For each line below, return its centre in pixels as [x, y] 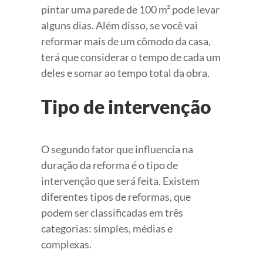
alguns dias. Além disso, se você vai [119, 25]
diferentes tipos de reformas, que [116, 196]
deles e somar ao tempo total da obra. [125, 73]
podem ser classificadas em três [112, 212]
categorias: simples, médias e [107, 228]
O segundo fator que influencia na [117, 149]
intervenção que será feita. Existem [120, 181]
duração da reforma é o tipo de [109, 165]
